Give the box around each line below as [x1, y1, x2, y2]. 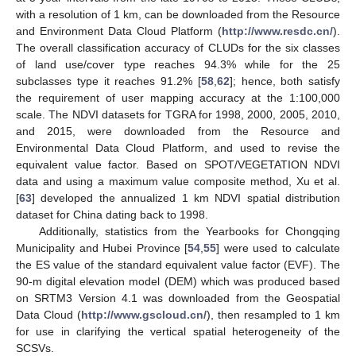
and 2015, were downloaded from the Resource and [16, 124, 340, 137]
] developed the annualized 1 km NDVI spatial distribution [32, 191, 340, 204]
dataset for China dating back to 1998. [16, 207, 208, 221]
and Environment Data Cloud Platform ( [16, 24, 222, 37]
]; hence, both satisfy [229, 74, 340, 87]
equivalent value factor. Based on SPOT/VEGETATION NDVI [16, 157, 340, 171]
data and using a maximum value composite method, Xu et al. [16, 174, 340, 188]
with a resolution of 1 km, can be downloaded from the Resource [16, 7, 340, 21]
